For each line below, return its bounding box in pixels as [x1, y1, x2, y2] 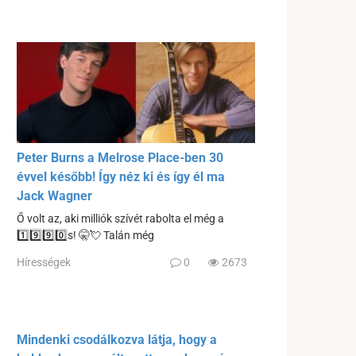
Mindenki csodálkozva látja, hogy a [17, 331, 217, 347]
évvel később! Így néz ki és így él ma [17, 169, 225, 185]
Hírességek [17, 255, 71, 269]
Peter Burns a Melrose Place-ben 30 [17, 150, 223, 166]
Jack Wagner [17, 188, 92, 204]
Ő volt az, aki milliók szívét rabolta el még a [17, 212, 224, 226]
